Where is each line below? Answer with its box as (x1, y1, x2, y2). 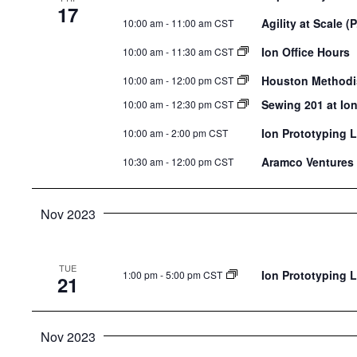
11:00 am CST (171, 16, 233, 30)
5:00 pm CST (166, 267, 222, 281)
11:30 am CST (171, 45, 233, 59)
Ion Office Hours (261, 44, 353, 61)
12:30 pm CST (171, 97, 233, 112)
